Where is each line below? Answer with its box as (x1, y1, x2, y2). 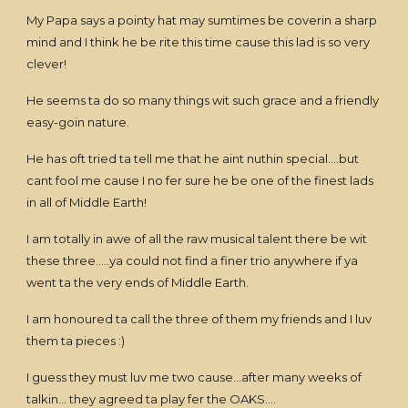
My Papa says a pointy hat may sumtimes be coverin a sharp (26, 13, 378, 27)
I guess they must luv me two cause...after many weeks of (26, 370, 362, 384)
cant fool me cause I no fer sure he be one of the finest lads (26, 173, 374, 188)
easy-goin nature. (26, 115, 130, 129)
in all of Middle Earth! (26, 195, 148, 209)
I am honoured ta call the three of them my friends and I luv (26, 311, 372, 326)
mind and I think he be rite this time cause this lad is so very (26, 35, 371, 49)
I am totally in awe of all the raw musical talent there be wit (26, 231, 368, 246)
